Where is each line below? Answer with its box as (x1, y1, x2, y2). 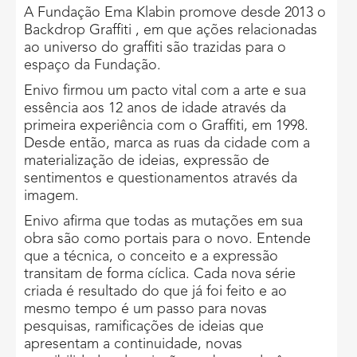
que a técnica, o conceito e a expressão (24, 249, 278, 264)
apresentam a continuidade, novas (24, 336, 242, 351)
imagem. (24, 188, 79, 203)
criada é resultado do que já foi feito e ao (24, 284, 287, 299)
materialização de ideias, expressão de (24, 153, 269, 168)
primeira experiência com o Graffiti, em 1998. (24, 118, 308, 133)
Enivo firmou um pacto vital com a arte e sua (24, 83, 306, 98)
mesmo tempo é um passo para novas (24, 301, 267, 316)
